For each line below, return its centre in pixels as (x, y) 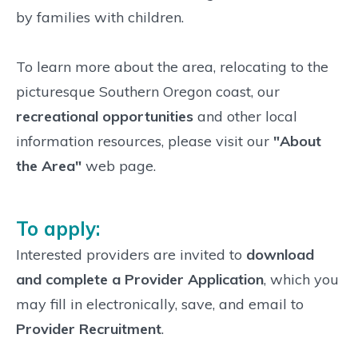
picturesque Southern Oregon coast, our (148, 92)
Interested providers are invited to (131, 254)
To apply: (58, 229)
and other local (245, 117)
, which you (301, 279)
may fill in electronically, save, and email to (160, 304)
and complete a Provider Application (140, 279)
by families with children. (100, 18)
